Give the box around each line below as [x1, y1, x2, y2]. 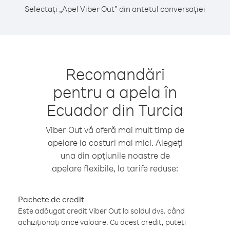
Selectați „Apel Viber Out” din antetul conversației [25, 4, 205, 14]
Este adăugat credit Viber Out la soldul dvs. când [18, 206, 185, 216]
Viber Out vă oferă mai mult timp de [46, 124, 184, 135]
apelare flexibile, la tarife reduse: [52, 163, 178, 174]
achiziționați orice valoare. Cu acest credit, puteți [18, 217, 186, 227]
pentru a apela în [53, 81, 177, 102]
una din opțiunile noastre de [60, 150, 170, 161]
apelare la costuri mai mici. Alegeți [47, 137, 183, 148]
